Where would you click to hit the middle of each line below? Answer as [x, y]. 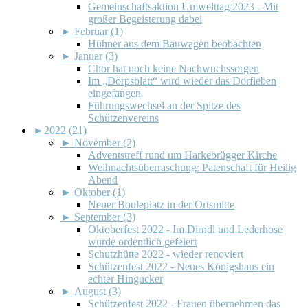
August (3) [98, 291]
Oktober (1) [100, 192]
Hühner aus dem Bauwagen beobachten [175, 43]
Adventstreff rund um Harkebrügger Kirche [183, 155]
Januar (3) [96, 56]
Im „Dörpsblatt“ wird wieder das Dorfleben [182, 80]
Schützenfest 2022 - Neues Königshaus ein [181, 266]
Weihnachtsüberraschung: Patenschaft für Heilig [192, 167]
